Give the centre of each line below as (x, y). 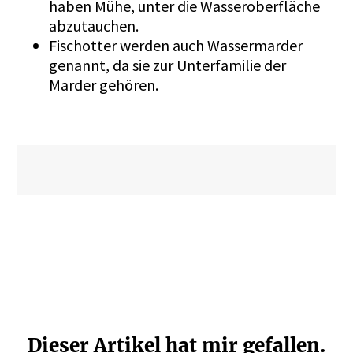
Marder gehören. (107, 84)
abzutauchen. (96, 25)
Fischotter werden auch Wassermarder (176, 45)
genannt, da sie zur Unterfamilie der (168, 65)
